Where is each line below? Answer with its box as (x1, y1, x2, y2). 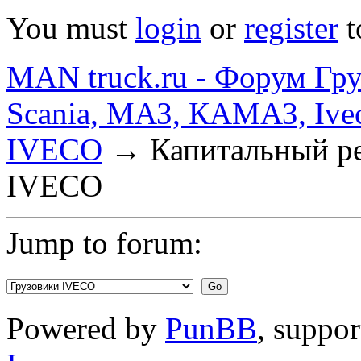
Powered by (6, 310, 165, 346)
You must (6, 10, 135, 45)
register (244, 10, 338, 45)
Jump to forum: (6, 225, 202, 260)
